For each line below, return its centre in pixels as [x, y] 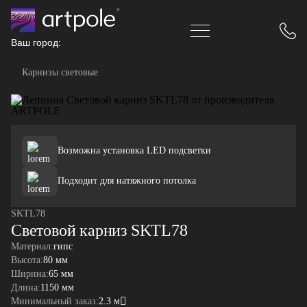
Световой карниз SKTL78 [99, 230]
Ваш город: [36, 42]
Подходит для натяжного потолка [127, 181]
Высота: [27, 260]
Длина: [26, 287]
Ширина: [30, 274]
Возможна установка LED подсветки [134, 150]
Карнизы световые [60, 72]
